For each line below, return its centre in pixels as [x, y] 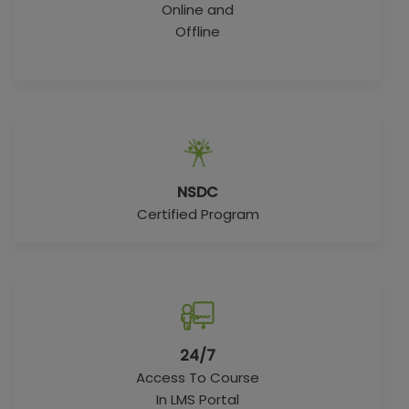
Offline [198, 31]
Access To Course [198, 378]
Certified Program [198, 214]
